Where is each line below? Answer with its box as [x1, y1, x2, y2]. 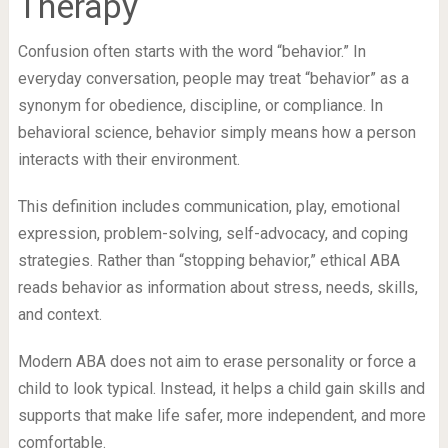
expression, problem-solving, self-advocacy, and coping [17, 224, 408, 244]
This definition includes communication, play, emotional [17, 197, 400, 217]
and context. [17, 305, 102, 325]
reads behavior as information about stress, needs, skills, [17, 278, 418, 298]
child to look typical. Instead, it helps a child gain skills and [17, 379, 425, 399]
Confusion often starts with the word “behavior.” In [17, 42, 366, 62]
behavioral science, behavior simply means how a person [17, 123, 416, 143]
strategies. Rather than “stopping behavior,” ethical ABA [17, 251, 400, 271]
